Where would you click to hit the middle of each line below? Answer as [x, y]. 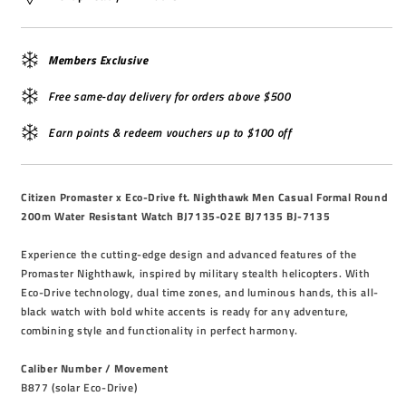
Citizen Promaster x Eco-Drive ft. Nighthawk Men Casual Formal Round [205, 197]
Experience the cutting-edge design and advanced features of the [189, 254]
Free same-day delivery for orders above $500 [169, 96]
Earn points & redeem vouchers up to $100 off [170, 132]
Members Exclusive [98, 60]
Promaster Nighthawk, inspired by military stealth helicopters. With [196, 273]
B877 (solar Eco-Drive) [79, 387]
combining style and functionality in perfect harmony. [159, 330]
